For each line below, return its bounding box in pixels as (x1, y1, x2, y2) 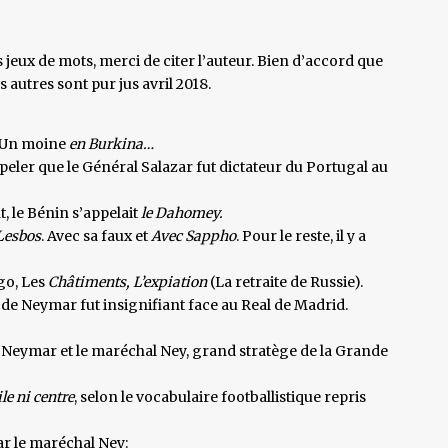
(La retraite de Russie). (207, 272, 363, 291)
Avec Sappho (151, 226, 236, 245)
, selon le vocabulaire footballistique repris (74, 387, 366, 406)
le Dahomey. (138, 203, 223, 222)
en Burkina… (66, 134, 154, 153)
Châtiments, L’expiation (48, 272, 207, 291)
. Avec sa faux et (41, 226, 151, 245)
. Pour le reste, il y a (236, 226, 366, 245)
